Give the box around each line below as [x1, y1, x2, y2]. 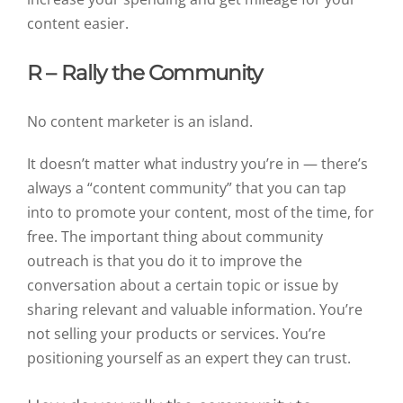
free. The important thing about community [27, 226, 323, 246]
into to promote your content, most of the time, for [27, 201, 374, 222]
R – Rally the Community [27, 59, 263, 85]
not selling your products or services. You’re [27, 323, 326, 344]
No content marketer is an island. [27, 111, 253, 131]
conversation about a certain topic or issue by [27, 274, 338, 295]
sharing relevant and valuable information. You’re [27, 299, 363, 319]
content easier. [27, 13, 129, 34]
